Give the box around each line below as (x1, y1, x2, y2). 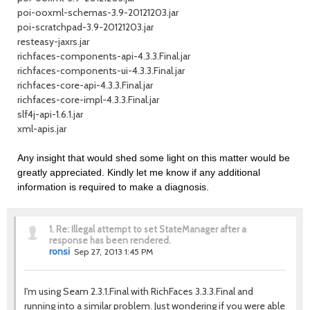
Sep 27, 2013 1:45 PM (74, 246, 153, 257)
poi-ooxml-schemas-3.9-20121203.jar (17, 6, 179, 19)
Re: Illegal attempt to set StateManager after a (56, 224, 246, 235)
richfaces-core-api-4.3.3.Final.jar (17, 79, 153, 91)
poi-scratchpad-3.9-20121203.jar (17, 21, 154, 33)
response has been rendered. (49, 235, 171, 246)
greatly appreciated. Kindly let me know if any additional (17, 167, 260, 178)
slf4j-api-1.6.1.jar (17, 108, 83, 120)
